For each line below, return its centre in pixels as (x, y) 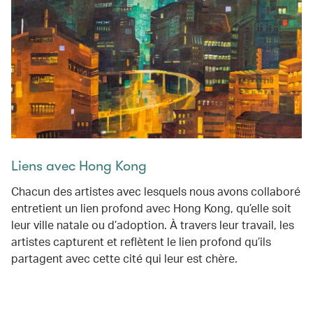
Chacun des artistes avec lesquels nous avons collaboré (156, 191)
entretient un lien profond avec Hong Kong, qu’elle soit (151, 208)
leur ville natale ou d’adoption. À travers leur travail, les (153, 225)
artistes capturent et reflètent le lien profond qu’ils (141, 241)
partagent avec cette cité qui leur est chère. (124, 258)
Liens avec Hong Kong (79, 166)
